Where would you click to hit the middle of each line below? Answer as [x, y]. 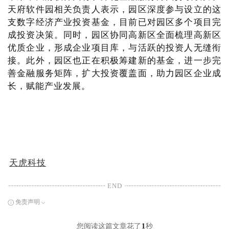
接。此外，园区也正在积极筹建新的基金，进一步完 [114, 61]
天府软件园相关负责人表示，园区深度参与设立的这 [114, 9]
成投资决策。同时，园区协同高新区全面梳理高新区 [114, 35]
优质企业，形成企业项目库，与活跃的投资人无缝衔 [114, 48]
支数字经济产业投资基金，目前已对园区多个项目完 [114, 22]
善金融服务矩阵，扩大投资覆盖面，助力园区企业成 [114, 73]
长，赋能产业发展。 [49, 86]
